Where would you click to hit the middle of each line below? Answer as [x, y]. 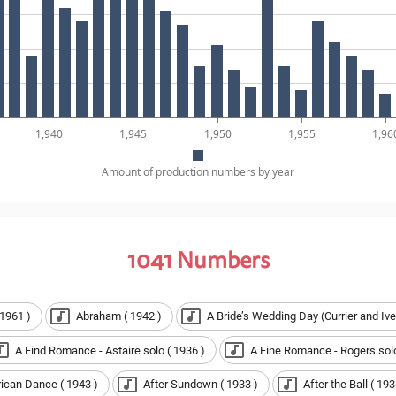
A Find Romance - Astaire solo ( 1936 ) [110, 350]
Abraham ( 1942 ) [118, 316]
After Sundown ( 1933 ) [200, 385]
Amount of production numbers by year [198, 172]
